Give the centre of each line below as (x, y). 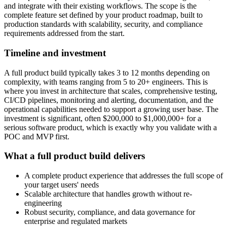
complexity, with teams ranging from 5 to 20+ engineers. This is (106, 82)
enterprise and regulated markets (76, 221)
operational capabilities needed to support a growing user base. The (111, 109)
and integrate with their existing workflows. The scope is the (100, 6)
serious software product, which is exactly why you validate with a (110, 127)
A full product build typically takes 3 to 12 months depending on (107, 72)
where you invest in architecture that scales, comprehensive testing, (111, 91)
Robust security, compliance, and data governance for (110, 212)
